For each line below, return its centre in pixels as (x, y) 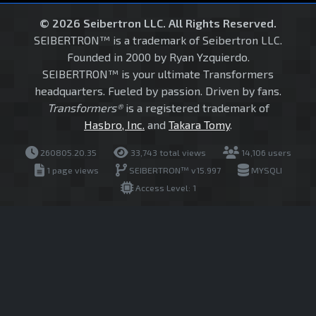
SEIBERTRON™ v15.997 (174, 170)
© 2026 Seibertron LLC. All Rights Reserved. (158, 23)
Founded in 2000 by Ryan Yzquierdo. (158, 57)
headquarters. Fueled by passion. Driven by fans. (158, 91)
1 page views (71, 170)
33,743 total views (167, 153)
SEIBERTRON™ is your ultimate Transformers (158, 74)
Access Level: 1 (164, 188)
